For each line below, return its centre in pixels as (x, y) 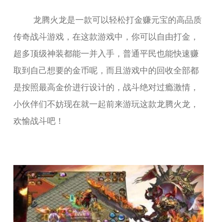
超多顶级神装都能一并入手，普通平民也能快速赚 (106, 53)
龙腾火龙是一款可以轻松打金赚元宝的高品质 (118, 19)
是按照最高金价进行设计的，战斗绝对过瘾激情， (106, 86)
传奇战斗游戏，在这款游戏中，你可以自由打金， (106, 36)
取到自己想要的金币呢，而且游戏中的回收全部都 (106, 69)
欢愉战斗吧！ (39, 120)
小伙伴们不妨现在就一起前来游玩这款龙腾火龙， (106, 103)
